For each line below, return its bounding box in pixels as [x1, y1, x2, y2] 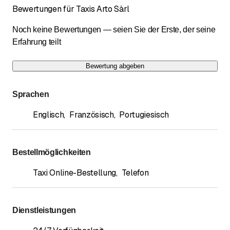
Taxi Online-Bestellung [33, 167, 116, 179]
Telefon [121, 167, 149, 179]
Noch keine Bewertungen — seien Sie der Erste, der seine [12, 25, 216, 34]
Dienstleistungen [12, 206, 76, 215]
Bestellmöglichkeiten [12, 148, 91, 157]
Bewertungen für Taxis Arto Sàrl [12, 4, 130, 15]
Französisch [69, 109, 114, 121]
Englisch [33, 109, 64, 121]
